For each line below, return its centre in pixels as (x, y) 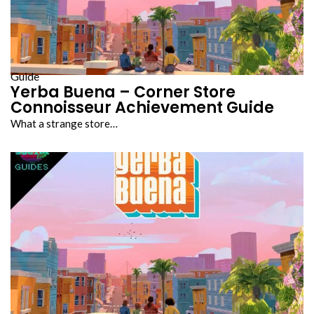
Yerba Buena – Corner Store (123, 92)
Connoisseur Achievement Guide (142, 107)
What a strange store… (64, 123)
